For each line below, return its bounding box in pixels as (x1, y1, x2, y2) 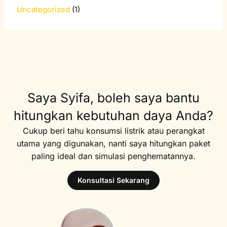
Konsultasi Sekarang (78, 176, 149, 185)
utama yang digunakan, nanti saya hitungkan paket (17, 138, 210, 149)
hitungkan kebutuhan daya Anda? (14, 108, 213, 124)
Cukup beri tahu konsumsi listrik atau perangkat (22, 126, 205, 136)
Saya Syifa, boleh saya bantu (27, 90, 200, 106)
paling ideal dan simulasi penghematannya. (31, 151, 196, 162)
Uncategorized (17, 4, 70, 14)
